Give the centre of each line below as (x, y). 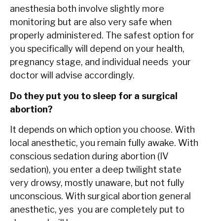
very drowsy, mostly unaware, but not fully (97, 183)
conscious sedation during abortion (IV (89, 156)
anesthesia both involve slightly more (87, 9)
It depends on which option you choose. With (102, 130)
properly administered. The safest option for (102, 36)
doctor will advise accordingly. (72, 75)
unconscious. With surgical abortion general (100, 196)
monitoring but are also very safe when (91, 22)
